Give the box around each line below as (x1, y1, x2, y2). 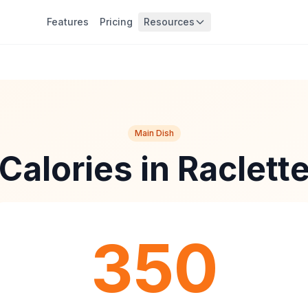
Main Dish (134, 128, 174, 138)
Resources (143, 16, 195, 27)
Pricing (99, 16, 133, 27)
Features (46, 16, 89, 27)
